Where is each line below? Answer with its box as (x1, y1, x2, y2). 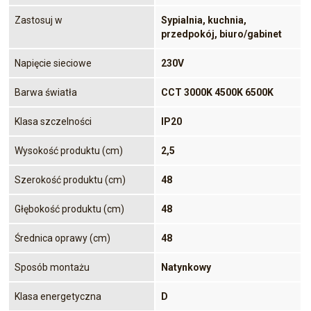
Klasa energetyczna (15, 290, 101, 302)
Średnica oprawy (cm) (15, 232, 110, 244)
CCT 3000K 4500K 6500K (161, 86, 274, 98)
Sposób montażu (15, 261, 90, 273)
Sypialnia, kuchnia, (161, 14, 246, 26)
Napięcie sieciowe (15, 57, 92, 69)
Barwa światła (15, 86, 77, 98)
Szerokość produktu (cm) (15, 174, 126, 185)
